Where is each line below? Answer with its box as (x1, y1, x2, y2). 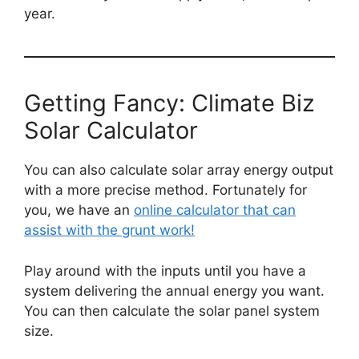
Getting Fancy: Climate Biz (24, 89, 315, 118)
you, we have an (24, 202, 134, 219)
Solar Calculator (24, 116, 198, 145)
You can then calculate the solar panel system (24, 302, 320, 319)
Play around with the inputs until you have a (24, 262, 306, 279)
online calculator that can (134, 202, 296, 219)
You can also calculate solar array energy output (24, 162, 333, 179)
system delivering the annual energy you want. (24, 282, 325, 299)
